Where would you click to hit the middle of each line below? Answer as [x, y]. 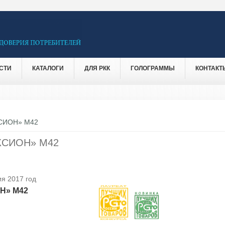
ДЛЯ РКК [97, 68]
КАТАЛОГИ [48, 68]
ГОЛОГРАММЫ [153, 68]
